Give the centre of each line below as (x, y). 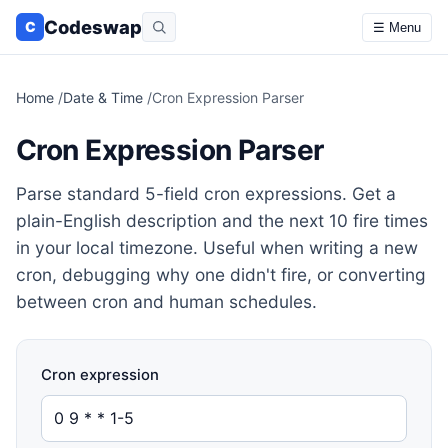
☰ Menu (397, 27)
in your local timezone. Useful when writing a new (217, 247)
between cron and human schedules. (166, 301)
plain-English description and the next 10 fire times (222, 220)
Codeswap (93, 26)
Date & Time (103, 97)
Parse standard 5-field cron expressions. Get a (206, 193)
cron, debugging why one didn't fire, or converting (221, 274)
